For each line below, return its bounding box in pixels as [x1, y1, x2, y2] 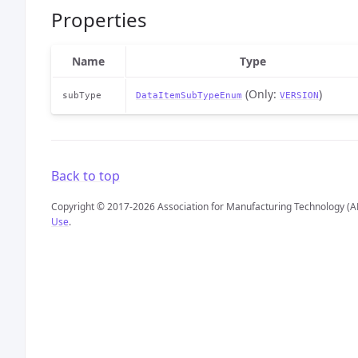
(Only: [242, 86, 280, 101]
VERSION [280, 90, 319, 100]
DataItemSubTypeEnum [136, 90, 242, 100]
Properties [51, 6, 147, 33]
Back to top [51, 167, 120, 185]
